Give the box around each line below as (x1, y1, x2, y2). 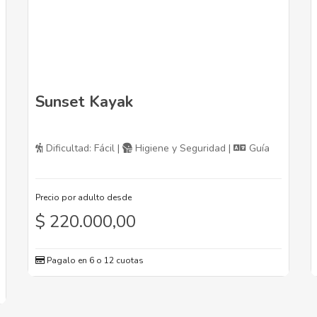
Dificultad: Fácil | (43, 142, 122, 156)
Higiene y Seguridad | (132, 142, 234, 156)
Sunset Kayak (35, 91, 133, 113)
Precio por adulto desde (35, 192, 132, 204)
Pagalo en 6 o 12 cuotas (45, 255, 144, 267)
